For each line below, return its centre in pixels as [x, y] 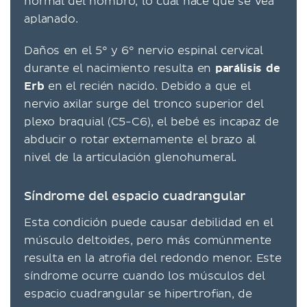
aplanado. [51, 19]
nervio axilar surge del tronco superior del [144, 104]
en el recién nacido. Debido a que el [147, 86]
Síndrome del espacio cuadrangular [135, 196]
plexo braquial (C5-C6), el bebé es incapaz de [151, 122]
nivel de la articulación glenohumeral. [131, 157]
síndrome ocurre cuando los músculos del [145, 276]
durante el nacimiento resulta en [120, 68]
